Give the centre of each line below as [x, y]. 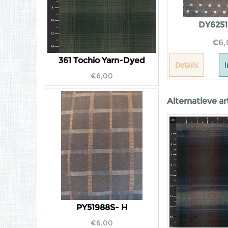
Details [187, 65]
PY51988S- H [102, 207]
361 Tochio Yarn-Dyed [102, 60]
